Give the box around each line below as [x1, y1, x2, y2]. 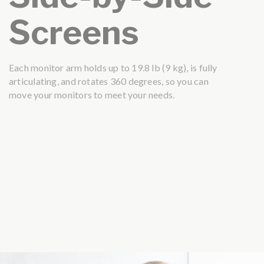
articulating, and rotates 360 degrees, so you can [9, 75, 209, 87]
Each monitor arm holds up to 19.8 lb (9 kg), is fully [9, 61, 217, 73]
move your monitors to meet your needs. [9, 88, 175, 100]
